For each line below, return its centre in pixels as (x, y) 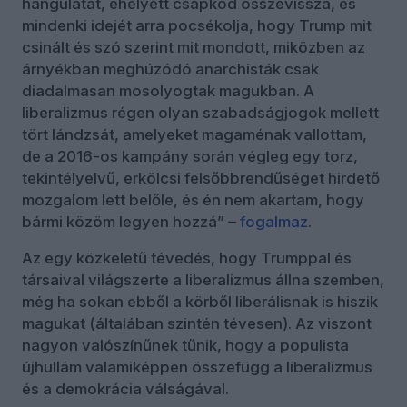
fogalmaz (274, 221)
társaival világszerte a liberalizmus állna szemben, (203, 279)
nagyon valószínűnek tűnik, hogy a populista (185, 345)
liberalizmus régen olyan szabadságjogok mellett (200, 112)
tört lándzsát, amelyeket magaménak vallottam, (194, 134)
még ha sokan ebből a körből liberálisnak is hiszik (200, 301)
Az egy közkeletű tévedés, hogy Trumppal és (187, 258)
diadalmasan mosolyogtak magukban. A (168, 90)
